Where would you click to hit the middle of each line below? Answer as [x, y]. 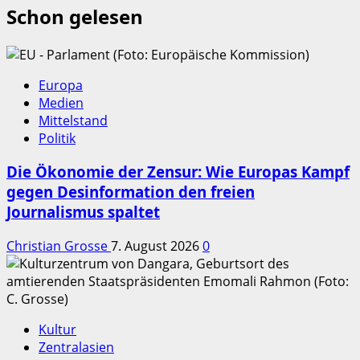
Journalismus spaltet [83, 212]
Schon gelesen [75, 16]
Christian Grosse [59, 246]
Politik [57, 138]
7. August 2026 [157, 246]
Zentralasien [76, 348]
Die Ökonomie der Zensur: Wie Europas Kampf [178, 172]
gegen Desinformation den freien [131, 192]
